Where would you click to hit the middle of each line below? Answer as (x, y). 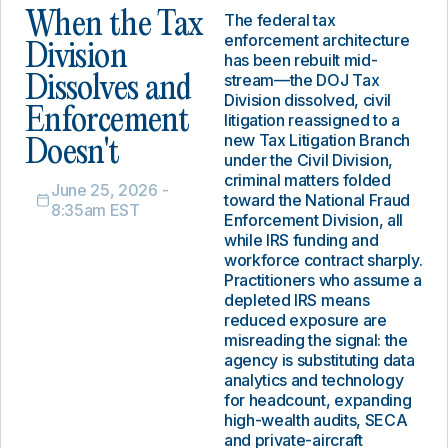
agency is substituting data (319, 360)
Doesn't (72, 153)
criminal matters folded (307, 180)
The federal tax (280, 20)
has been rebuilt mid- (301, 60)
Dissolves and (108, 89)
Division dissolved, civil (307, 100)
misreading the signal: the (316, 340)
